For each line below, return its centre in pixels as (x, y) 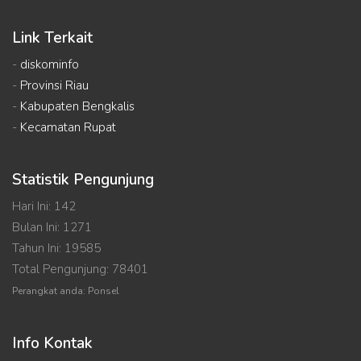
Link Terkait (52, 38)
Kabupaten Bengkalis (77, 107)
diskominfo (50, 65)
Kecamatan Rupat (68, 128)
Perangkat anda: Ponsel (66, 291)
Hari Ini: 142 (44, 207)
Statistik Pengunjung (83, 180)
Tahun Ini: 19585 (56, 249)
